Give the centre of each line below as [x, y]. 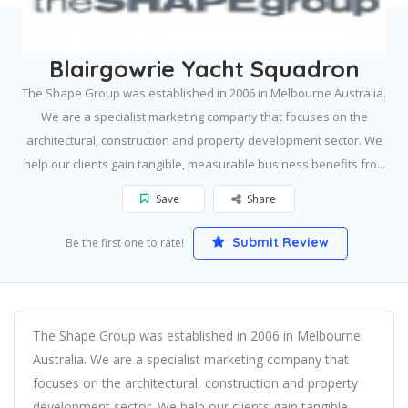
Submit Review [278, 242]
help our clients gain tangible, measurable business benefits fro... [204, 163]
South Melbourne [146, 38]
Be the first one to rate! [124, 242]
